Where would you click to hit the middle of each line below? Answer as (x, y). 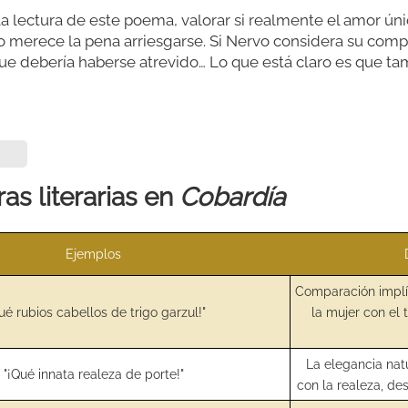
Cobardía (232, 197)
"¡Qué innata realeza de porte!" (94, 373)
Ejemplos (94, 253)
